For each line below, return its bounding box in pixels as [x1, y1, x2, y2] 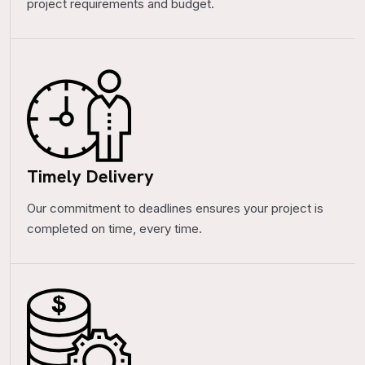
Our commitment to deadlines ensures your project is [27, 200, 323, 216]
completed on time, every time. [27, 221, 202, 236]
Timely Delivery [27, 165, 154, 188]
